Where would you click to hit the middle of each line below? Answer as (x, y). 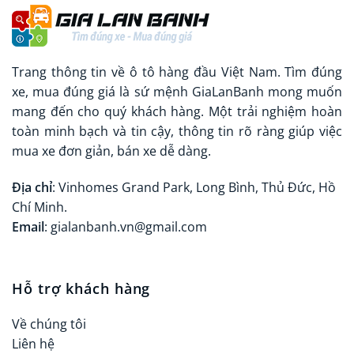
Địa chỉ (32, 188)
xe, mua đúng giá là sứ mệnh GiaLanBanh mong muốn (177, 92)
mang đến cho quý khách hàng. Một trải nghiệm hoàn (177, 112)
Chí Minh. (40, 207)
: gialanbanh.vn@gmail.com (126, 227)
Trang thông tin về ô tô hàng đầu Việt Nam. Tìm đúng (177, 72)
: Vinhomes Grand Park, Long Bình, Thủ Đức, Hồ (194, 188)
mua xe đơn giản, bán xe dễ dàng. (111, 151)
